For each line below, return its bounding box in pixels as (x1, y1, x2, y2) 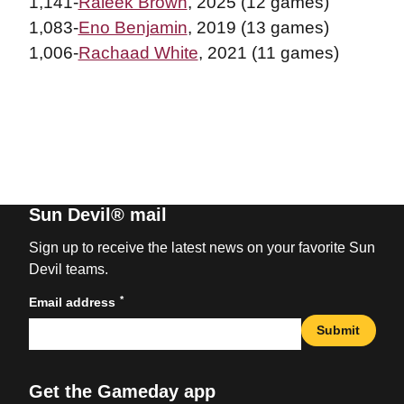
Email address (28, 294, 115, 309)
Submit (317, 323, 360, 338)
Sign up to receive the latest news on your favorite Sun (28, 239, 375, 255)
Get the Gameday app (28, 381, 216, 401)
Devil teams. (28, 261, 108, 277)
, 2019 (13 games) (187, 17, 329, 37)
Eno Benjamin (78, 17, 188, 37)
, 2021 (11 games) (197, 42, 339, 62)
